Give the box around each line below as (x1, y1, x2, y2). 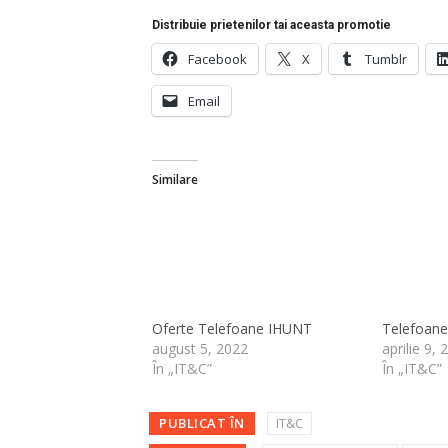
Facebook (188, 49, 247, 68)
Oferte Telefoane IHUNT (152, 318, 312, 338)
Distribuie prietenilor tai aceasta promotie (152, 17, 391, 32)
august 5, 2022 (152, 338, 248, 358)
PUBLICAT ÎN (159, 413, 245, 432)
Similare (152, 170, 198, 188)
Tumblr (365, 49, 407, 68)
